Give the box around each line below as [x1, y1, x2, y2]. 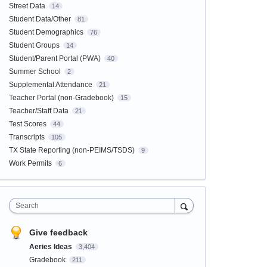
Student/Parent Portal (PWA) [8, 54, 101, 63]
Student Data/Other [8, 14, 71, 23]
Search [15, 201, 39, 210]
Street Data [8, 1, 45, 10]
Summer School [8, 67, 61, 76]
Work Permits [8, 159, 52, 167]
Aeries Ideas [29, 242, 74, 251]
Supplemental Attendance [8, 80, 92, 89]
